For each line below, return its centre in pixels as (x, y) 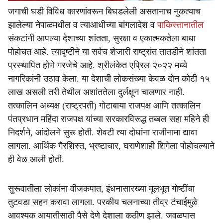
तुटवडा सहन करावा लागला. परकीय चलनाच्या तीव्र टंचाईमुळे (103, 202)
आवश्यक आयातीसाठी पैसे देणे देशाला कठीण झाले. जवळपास (102, 216)
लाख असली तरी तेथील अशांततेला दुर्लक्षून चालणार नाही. (96, 92)
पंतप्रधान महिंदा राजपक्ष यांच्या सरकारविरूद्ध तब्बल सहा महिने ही (109, 119)
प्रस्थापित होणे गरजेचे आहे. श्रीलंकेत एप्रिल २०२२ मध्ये (98, 65)
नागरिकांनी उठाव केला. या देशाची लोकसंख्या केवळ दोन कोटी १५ (109, 79)
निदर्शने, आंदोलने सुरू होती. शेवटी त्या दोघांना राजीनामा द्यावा (103, 132)
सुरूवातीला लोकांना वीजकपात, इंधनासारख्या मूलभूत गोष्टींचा (101, 189)
